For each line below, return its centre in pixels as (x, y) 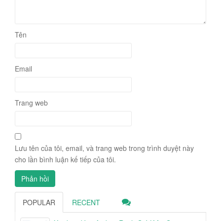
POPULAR (39, 203)
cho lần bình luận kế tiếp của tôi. (65, 160)
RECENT (86, 203)
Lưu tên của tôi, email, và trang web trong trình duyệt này (104, 148)
